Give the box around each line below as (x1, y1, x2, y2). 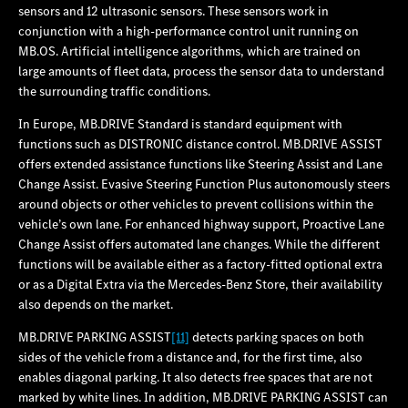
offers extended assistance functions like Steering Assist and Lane (18, 155, 382, 172)
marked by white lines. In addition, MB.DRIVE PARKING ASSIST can (18, 388, 388, 405)
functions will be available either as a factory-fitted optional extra (18, 255, 382, 272)
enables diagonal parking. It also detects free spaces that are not (18, 368, 372, 385)
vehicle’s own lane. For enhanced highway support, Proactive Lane (18, 215, 384, 232)
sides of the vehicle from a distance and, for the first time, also (18, 348, 362, 365)
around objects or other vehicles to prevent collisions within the (18, 195, 373, 212)
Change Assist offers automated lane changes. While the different (18, 235, 380, 252)
